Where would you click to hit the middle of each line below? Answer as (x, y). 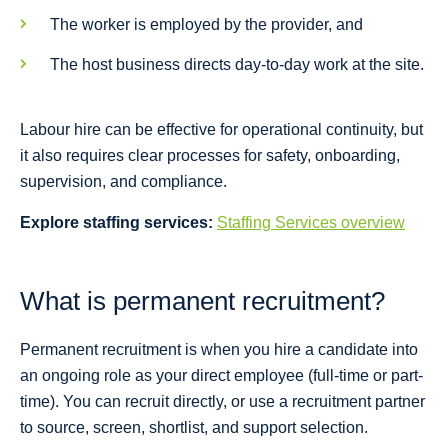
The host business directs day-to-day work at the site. (237, 65)
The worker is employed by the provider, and (206, 25)
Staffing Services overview (311, 223)
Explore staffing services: (116, 223)
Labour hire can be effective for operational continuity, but (221, 130)
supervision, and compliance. (123, 182)
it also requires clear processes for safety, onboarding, (210, 156)
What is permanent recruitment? (202, 301)
